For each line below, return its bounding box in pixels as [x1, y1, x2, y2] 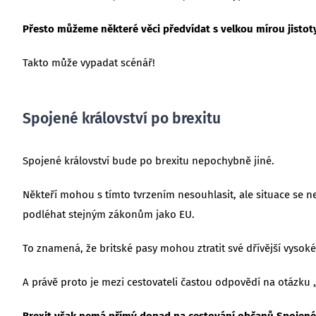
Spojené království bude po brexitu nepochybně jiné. [22, 154, 274, 167]
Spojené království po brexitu [22, 109, 221, 128]
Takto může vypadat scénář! [22, 56, 155, 69]
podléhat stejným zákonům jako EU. [22, 207, 195, 221]
